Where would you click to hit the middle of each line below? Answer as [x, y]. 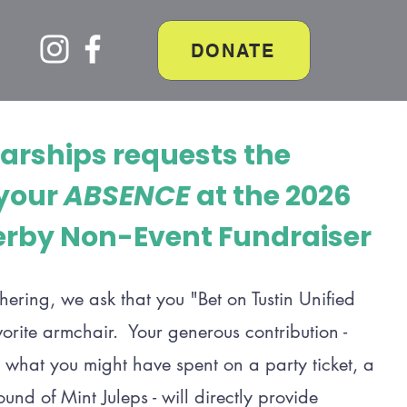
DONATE [233, 50]
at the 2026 [273, 196]
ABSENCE [129, 196]
